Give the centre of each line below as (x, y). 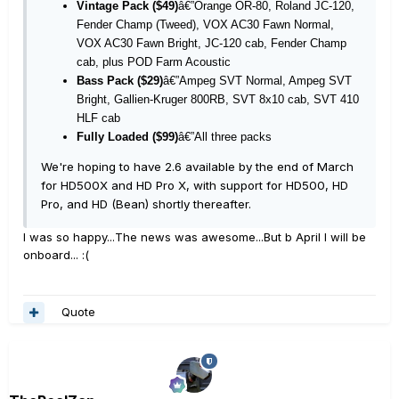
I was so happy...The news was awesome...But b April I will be (195, 236)
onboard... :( (56, 254)
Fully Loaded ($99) (127, 136)
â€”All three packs (225, 136)
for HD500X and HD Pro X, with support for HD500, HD (195, 185)
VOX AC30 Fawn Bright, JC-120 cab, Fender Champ (212, 43)
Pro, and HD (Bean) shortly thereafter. (146, 204)
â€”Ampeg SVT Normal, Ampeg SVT (257, 80)
